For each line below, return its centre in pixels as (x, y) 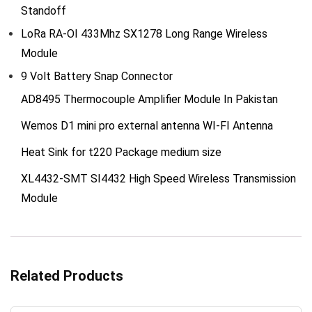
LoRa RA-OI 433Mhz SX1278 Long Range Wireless (144, 34)
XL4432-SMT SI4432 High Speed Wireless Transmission (158, 179)
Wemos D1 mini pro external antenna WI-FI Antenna (147, 126)
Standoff (44, 11)
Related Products (67, 276)
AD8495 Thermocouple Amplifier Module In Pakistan (149, 99)
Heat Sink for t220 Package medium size (121, 152)
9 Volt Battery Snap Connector (97, 76)
